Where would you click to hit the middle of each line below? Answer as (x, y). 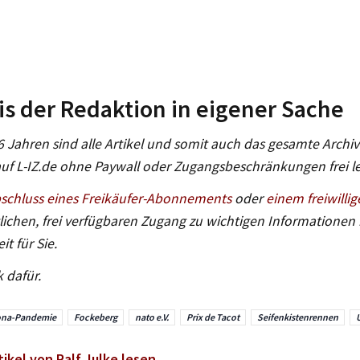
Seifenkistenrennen (298, 317)
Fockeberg (96, 317)
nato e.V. (152, 317)
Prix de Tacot (213, 317)
